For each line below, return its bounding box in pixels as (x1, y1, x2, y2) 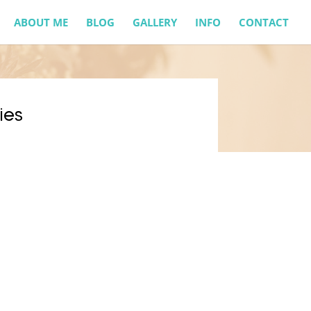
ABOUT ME (14, 15, 68, 29)
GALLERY (133, 15, 177, 29)
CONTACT (239, 15, 289, 29)
